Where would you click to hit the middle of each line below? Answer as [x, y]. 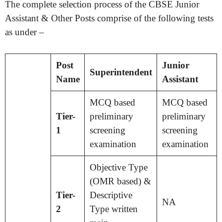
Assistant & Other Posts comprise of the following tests [109, 18]
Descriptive [111, 195]
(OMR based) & [120, 181]
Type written [113, 209]
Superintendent [121, 72]
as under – [25, 32]
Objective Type [118, 167]
